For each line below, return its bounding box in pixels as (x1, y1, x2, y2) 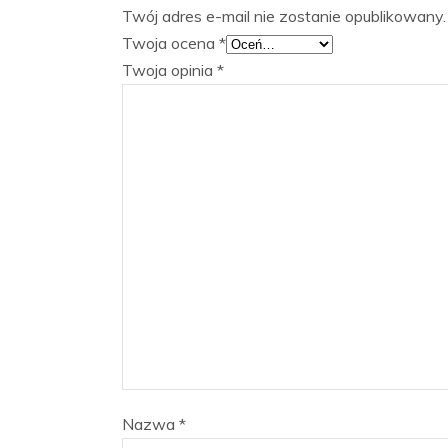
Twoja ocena (122, 33, 219, 53)
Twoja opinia (122, 60, 217, 80)
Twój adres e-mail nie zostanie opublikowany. (122, 6, 446, 26)
